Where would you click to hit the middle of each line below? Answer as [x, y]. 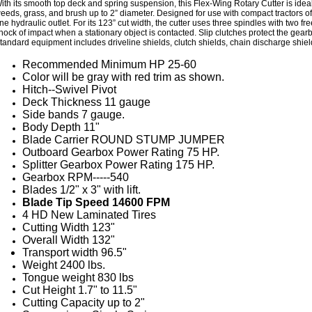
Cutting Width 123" [69, 227]
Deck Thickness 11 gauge [86, 102]
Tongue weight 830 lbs [78, 278]
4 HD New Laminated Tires [89, 215]
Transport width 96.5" [75, 252]
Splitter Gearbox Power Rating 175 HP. [118, 165]
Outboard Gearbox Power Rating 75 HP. [121, 152]
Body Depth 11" [61, 127]
